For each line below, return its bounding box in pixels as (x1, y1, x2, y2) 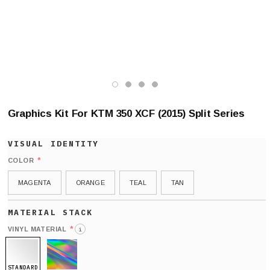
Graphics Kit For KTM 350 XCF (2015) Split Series (8, 108, 245, 119)
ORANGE (75, 178, 105, 186)
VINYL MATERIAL (8, 225, 67, 233)
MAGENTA (18, 178, 51, 186)
